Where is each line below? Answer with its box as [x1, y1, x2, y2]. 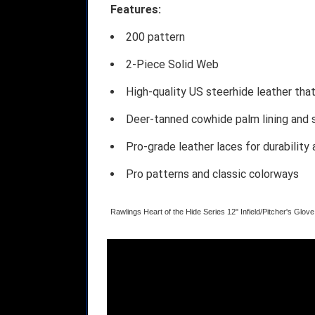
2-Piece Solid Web [125, 57, 219, 71]
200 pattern [125, 30, 185, 44]
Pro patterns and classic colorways [125, 167, 299, 181]
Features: [110, 2, 161, 16]
